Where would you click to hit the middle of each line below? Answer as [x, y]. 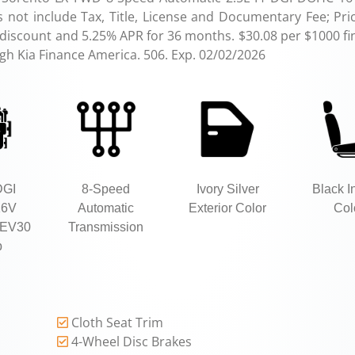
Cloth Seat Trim [118, 323]
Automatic [106, 208]
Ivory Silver [227, 189]
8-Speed [106, 189]
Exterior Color [228, 208]
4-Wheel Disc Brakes [132, 342]
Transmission [106, 227]
